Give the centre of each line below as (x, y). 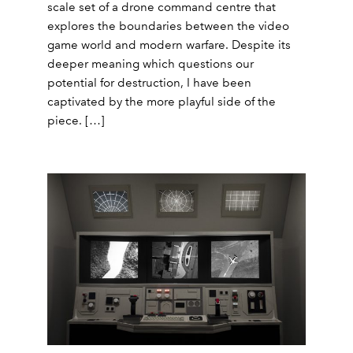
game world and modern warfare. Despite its (169, 45)
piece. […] (76, 120)
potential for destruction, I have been (149, 82)
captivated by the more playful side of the (162, 101)
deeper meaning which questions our (150, 63)
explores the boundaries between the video (168, 26)
